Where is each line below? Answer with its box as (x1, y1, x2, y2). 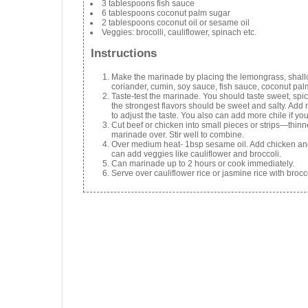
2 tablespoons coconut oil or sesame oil (102, 18, 250, 28)
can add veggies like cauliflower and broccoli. (111, 148, 281, 159)
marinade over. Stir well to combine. (111, 129, 244, 140)
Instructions (91, 47, 157, 60)
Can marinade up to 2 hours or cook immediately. (111, 158, 294, 168)
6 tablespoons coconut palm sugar (102, 8, 230, 19)
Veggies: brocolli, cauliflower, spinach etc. (102, 27, 256, 38)
